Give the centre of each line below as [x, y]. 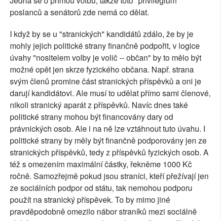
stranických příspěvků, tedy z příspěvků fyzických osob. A [109, 152]
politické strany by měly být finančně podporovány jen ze [108, 141]
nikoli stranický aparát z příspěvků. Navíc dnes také [99, 105]
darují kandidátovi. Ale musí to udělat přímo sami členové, [110, 93]
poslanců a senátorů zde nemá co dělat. [79, 12]
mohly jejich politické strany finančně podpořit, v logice [105, 46]
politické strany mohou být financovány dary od [92, 117]
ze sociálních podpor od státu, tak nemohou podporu [101, 188]
